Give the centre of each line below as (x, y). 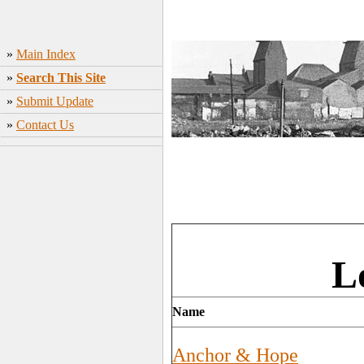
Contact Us (45, 125)
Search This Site (61, 78)
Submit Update (55, 101)
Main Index (46, 54)
